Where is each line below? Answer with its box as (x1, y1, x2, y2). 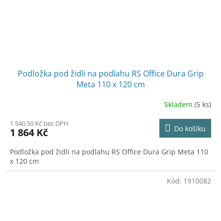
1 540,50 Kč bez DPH (10, 118, 69, 128)
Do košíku (174, 123, 206, 133)
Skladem (164, 100, 194, 110)
